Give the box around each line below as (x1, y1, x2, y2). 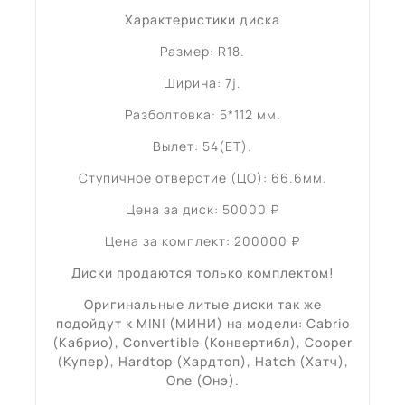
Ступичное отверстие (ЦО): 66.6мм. (78, 168, 327, 186)
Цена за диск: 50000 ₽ (126, 200, 279, 218)
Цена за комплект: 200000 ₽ (105, 231, 300, 250)
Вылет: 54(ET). (153, 137, 252, 155)
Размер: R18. (160, 42, 245, 60)
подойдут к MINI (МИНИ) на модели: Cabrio (55, 314, 350, 332)
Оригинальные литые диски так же (83, 295, 322, 313)
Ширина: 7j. (164, 73, 241, 91)
